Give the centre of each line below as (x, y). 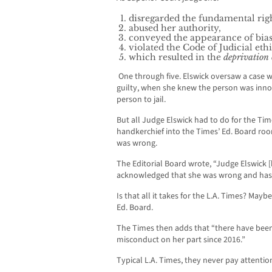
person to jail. (141, 100)
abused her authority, (175, 28)
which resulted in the (176, 57)
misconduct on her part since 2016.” (183, 240)
